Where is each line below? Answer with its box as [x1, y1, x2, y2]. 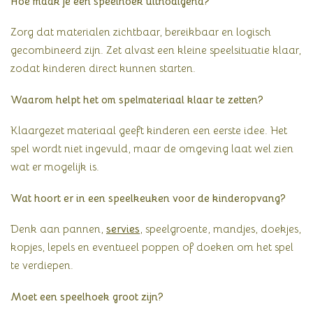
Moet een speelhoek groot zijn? [10, 289, 163, 303]
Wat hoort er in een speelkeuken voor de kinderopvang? [10, 191, 286, 205]
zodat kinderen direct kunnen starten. [10, 61, 196, 75]
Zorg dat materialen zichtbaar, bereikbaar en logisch [10, 25, 271, 39]
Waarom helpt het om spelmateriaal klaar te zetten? [10, 92, 263, 106]
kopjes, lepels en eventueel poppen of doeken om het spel [10, 240, 293, 254]
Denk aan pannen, [10, 222, 106, 236]
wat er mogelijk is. [10, 160, 99, 174]
